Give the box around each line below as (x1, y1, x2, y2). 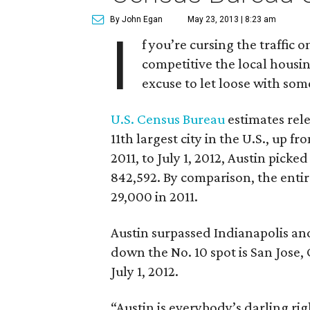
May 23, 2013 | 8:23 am (188, 15, 276, 24)
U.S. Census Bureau (111, 111, 225, 127)
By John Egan (110, 15, 163, 24)
